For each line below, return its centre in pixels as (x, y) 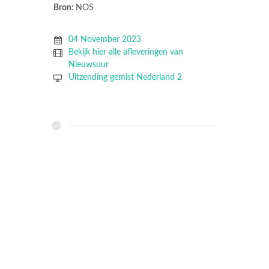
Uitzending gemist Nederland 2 (125, 77)
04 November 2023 (104, 39)
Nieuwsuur (88, 65)
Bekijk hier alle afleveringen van (125, 52)
